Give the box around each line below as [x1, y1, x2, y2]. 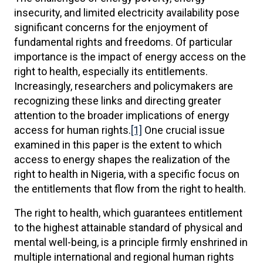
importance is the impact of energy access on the [14, 50, 246, 63]
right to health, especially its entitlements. [14, 65, 208, 77]
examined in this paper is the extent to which [14, 139, 222, 151]
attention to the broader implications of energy [14, 109, 230, 122]
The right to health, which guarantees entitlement [14, 207, 242, 219]
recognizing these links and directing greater [14, 95, 221, 107]
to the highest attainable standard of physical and [14, 221, 242, 234]
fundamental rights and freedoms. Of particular [14, 36, 232, 48]
